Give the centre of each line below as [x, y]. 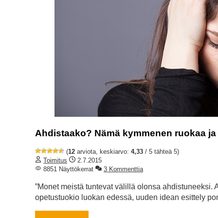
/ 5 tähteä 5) [161, 152]
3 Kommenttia [123, 169]
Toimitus [55, 161]
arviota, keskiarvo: [103, 152]
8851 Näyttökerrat [67, 169]
